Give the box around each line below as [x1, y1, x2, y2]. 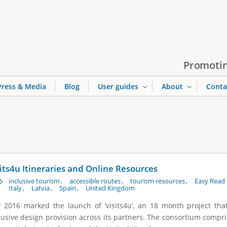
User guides [98, 82, 138, 91]
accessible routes [69, 176, 121, 185]
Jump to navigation [82, 2, 145, 12]
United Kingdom [86, 183, 135, 193]
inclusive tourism [9, 176, 60, 185]
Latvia [31, 183, 50, 193]
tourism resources [130, 176, 185, 185]
